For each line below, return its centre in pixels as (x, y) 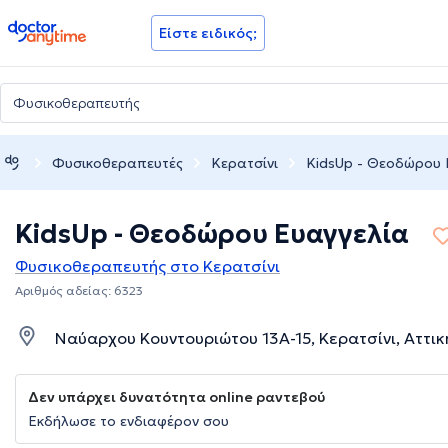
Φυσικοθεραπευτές (117, 162)
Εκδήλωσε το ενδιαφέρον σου (128, 421)
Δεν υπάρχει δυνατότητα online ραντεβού (176, 397)
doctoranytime (63, 28)
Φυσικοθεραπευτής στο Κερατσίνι (147, 266)
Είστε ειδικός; (208, 33)
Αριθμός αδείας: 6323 (79, 291)
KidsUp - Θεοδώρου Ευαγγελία (212, 234)
